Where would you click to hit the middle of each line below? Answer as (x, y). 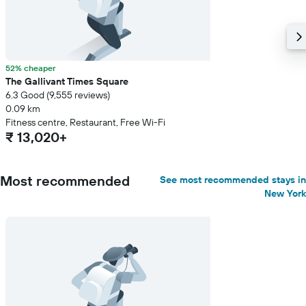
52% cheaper (31, 68)
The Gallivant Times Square (67, 81)
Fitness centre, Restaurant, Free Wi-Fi (85, 122)
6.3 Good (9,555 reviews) (58, 95)
